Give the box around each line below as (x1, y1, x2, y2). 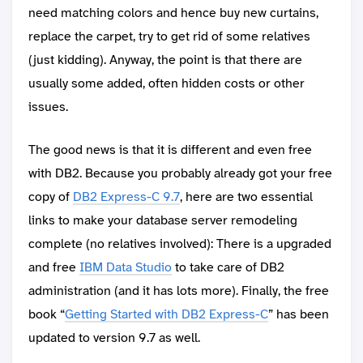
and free (28, 258, 79, 276)
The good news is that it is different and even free (28, 141, 312, 159)
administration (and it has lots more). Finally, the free (28, 282, 329, 300)
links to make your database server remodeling (28, 211, 297, 229)
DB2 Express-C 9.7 (73, 188, 180, 206)
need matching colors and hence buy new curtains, (28, 4, 318, 22)
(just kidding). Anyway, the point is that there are (28, 51, 302, 69)
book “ (28, 305, 65, 323)
